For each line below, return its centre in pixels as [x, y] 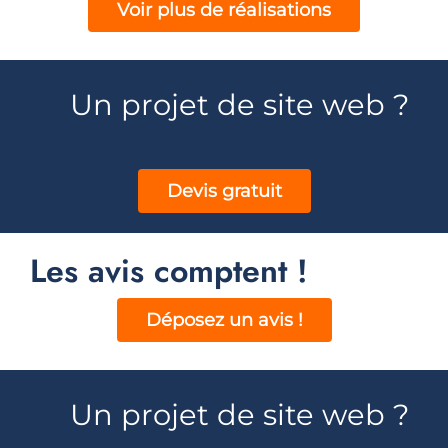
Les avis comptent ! [168, 270]
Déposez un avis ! [224, 320]
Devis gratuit [224, 190]
